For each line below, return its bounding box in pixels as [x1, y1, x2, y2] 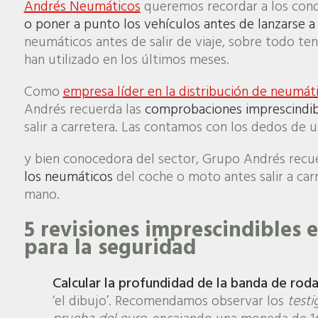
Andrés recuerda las [23, 99, 145, 122]
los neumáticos [23, 166, 113, 190]
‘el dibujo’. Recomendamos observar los [52, 290, 287, 313]
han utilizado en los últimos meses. [23, 49, 229, 72]
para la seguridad [23, 231, 196, 266]
